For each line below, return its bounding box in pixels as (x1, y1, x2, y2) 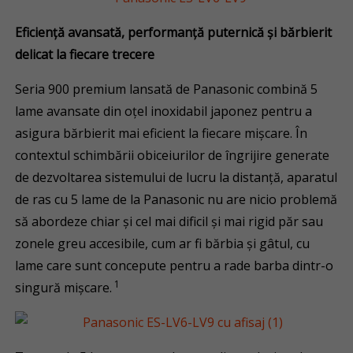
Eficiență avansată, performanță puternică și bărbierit (15, 24, 333, 41)
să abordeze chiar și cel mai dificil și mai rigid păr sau (15, 213, 324, 230)
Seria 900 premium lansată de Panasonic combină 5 (15, 80, 318, 98)
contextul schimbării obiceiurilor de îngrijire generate (15, 147, 330, 164)
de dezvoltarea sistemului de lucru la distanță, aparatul (15, 169, 338, 186)
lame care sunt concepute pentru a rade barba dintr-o (15, 257, 334, 274)
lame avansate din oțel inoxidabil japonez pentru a (15, 102, 313, 120)
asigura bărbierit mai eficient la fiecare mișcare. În (15, 124, 308, 142)
